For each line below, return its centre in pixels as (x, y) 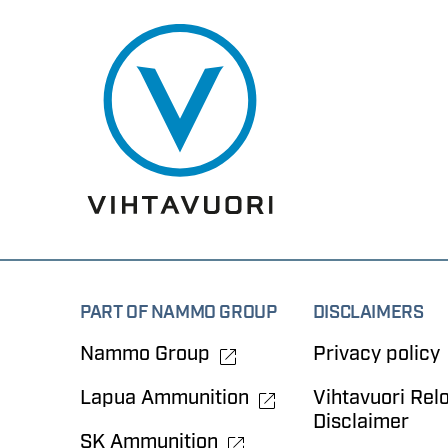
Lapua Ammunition (164, 397)
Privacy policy (376, 353)
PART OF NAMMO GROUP (178, 312)
